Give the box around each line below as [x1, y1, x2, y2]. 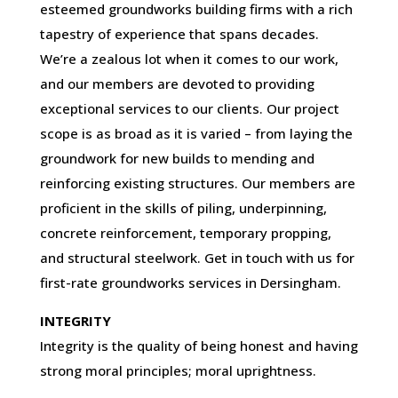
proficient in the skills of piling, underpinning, [39, 198, 327, 217]
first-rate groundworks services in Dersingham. [39, 273, 341, 291]
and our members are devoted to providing [39, 74, 314, 92]
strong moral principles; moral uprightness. [39, 361, 316, 379]
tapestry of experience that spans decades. [39, 24, 319, 43]
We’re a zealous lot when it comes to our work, [39, 49, 338, 68]
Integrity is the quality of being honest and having [39, 336, 358, 354]
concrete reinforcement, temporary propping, [39, 223, 331, 242]
